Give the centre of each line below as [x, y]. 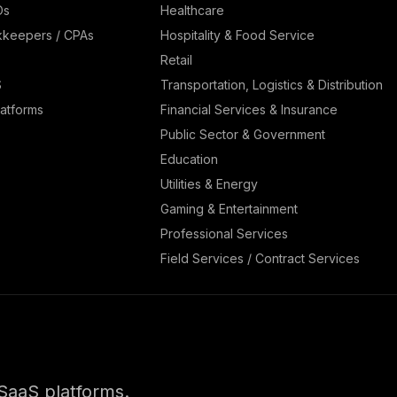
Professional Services [224, 233]
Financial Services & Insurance [249, 109]
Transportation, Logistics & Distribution [271, 84]
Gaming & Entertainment [229, 208]
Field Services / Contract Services [260, 258]
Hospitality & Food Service [237, 35]
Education [189, 159]
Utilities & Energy [209, 183]
